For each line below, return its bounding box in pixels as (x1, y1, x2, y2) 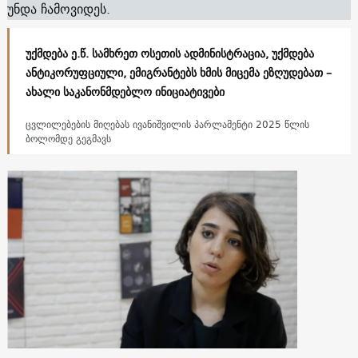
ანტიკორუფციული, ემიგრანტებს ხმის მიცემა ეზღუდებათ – (25, 62, 332, 82)
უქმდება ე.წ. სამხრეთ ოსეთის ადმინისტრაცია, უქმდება (25, 43, 314, 63)
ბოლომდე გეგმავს (25, 129, 111, 147)
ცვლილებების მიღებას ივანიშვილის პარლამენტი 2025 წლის (25, 115, 309, 133)
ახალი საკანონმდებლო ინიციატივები (25, 82, 228, 101)
